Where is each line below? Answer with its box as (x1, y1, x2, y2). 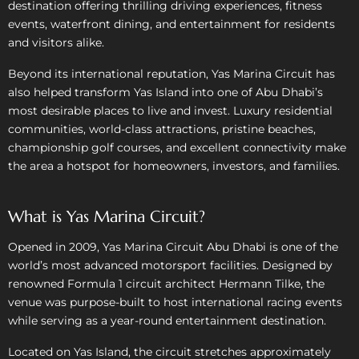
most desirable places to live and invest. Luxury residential (8, 103, 333, 118)
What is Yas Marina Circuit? (8, 206, 205, 227)
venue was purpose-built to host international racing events (8, 294, 342, 309)
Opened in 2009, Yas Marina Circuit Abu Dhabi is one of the (8, 239, 338, 254)
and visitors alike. (8, 34, 104, 50)
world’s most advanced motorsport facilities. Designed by (8, 257, 333, 272)
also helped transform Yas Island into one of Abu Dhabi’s (8, 84, 323, 99)
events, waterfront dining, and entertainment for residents (8, 16, 335, 31)
